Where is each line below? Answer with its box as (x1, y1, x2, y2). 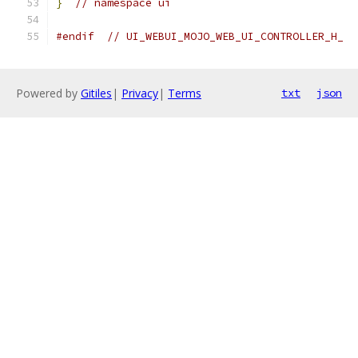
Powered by (16, 86, 81, 101)
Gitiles (81, 86, 112, 101)
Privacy (121, 86, 158, 101)
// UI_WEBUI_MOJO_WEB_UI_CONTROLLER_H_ (107, 30, 344, 43)
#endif (56, 30, 94, 43)
